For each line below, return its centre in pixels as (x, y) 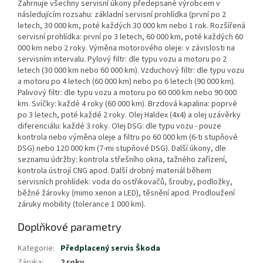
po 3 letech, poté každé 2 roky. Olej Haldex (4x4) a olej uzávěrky (129, 115)
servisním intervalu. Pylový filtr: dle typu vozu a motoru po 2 (122, 60)
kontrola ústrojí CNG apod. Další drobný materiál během (114, 171)
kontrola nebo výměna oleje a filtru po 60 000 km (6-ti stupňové (128, 138)
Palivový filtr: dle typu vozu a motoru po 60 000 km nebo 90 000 (127, 93)
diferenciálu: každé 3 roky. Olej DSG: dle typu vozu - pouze (119, 127)
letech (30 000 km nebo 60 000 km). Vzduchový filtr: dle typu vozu (131, 71)
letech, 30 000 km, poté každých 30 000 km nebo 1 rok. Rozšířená (131, 26)
